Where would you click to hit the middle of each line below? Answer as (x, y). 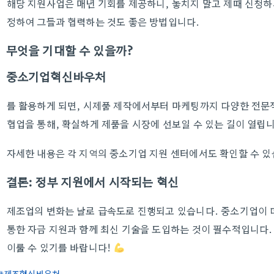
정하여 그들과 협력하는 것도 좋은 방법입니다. (103, 21)
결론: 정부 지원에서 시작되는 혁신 (92, 182)
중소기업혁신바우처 (56, 76)
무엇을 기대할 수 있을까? (70, 50)
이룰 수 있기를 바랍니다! (60, 247)
